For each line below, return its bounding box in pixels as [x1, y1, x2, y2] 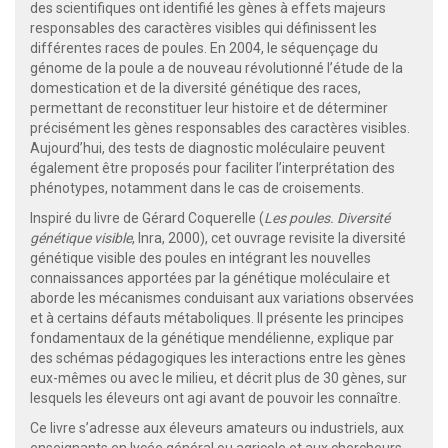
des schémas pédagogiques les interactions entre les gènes [30, 349, 406, 366]
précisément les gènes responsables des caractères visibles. [30, 119, 410, 136]
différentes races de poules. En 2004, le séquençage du [30, 39, 378, 56]
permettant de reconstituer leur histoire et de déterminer [30, 99, 388, 116]
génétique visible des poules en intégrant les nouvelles [30, 249, 371, 266]
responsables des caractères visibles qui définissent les [30, 19, 377, 36]
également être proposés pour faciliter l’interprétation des [30, 159, 395, 176]
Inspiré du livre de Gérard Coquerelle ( [30, 209, 264, 226]
